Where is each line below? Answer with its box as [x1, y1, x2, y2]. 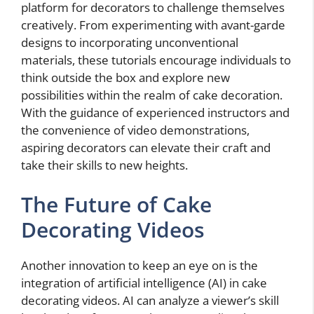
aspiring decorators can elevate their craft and [21, 139, 271, 156]
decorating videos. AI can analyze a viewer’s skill [21, 292, 279, 308]
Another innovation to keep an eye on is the [21, 257, 258, 273]
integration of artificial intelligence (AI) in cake [21, 274, 267, 291]
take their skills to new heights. [21, 157, 188, 174]
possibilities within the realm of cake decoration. [21, 87, 282, 104]
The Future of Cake [21, 189, 212, 219]
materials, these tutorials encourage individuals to [21, 52, 291, 69]
